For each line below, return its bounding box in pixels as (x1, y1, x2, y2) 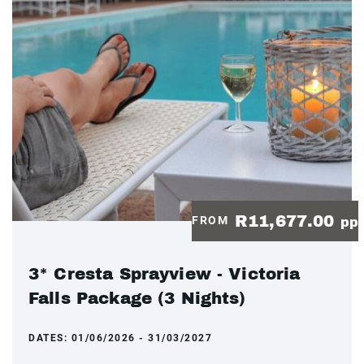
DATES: (28, 331, 71, 344)
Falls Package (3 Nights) (28, 288, 246, 307)
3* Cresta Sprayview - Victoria (28, 264, 301, 283)
